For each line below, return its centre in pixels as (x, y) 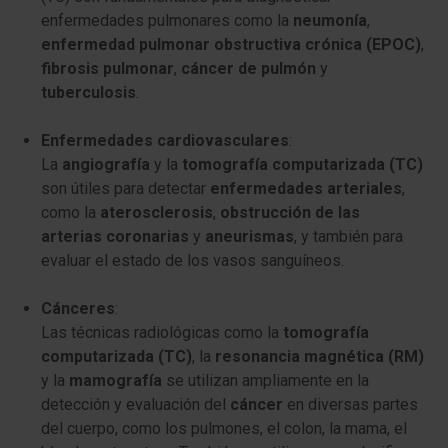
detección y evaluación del (135, 404)
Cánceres (78, 308)
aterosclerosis (156, 212)
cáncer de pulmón (248, 68)
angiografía (106, 164)
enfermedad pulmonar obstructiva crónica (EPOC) (231, 44)
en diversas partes (350, 404)
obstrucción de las (290, 212)
